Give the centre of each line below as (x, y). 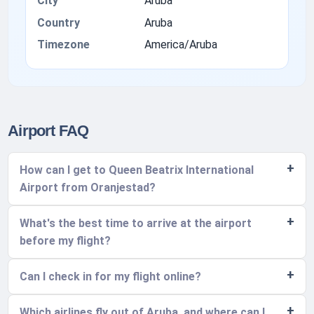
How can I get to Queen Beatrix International (137, 170)
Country (59, 22)
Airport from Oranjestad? (88, 188)
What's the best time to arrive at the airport (136, 224)
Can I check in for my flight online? (111, 277)
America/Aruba (180, 44)
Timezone (64, 44)
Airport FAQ (48, 131)
